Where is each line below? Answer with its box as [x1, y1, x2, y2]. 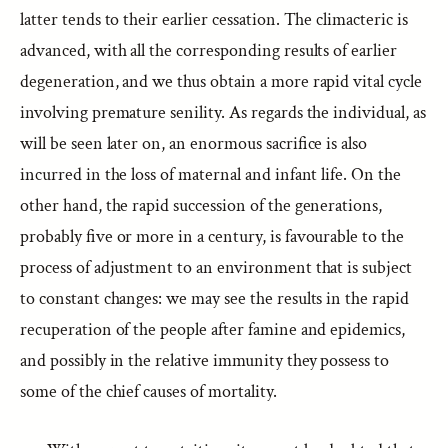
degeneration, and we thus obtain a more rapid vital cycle [20, 70, 422, 93]
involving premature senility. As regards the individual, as [20, 101, 426, 124]
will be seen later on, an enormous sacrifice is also [20, 132, 368, 155]
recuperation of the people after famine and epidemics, [20, 318, 406, 341]
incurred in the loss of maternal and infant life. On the [20, 163, 401, 186]
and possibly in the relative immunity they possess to [20, 349, 390, 372]
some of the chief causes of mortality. [20, 380, 277, 403]
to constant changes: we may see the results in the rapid [20, 287, 409, 310]
